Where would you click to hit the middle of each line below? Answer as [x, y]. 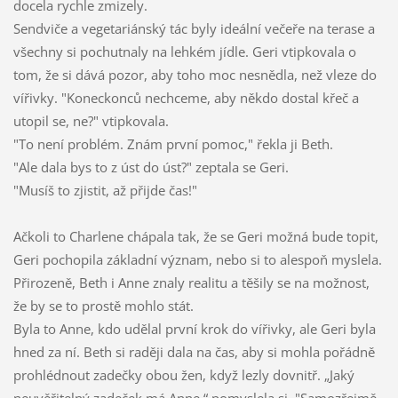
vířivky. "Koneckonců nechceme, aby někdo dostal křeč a [186, 98]
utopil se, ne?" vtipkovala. [91, 121]
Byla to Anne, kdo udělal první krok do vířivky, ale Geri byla [194, 329]
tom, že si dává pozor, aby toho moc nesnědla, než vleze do [195, 75]
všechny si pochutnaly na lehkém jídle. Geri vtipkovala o [184, 52]
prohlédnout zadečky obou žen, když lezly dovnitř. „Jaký [183, 375]
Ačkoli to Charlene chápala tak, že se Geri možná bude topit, [195, 237]
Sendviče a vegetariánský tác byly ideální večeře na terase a [194, 29]
